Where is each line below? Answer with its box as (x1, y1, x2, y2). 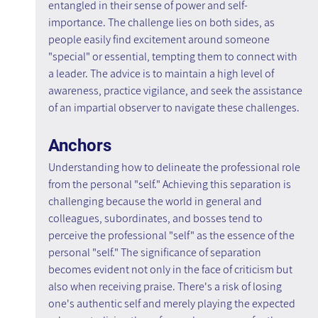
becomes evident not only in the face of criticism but (48, 262, 295, 278)
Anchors (48, 136, 111, 156)
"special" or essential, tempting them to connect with (48, 49, 300, 65)
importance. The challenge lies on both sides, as (48, 15, 277, 31)
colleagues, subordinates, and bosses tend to (48, 211, 265, 226)
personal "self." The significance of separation (48, 245, 263, 261)
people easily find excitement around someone (48, 32, 272, 48)
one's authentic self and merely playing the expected (48, 296, 297, 312)
